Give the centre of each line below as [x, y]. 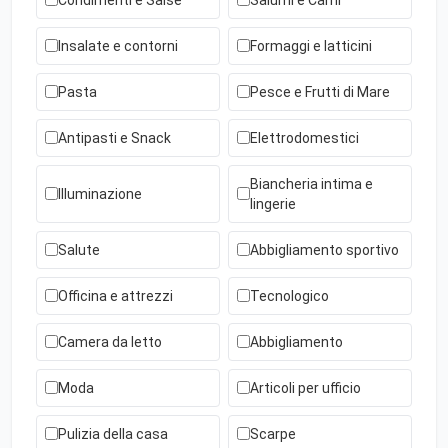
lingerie [273, 203]
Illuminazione [100, 193]
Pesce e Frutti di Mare [320, 91]
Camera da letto [110, 341]
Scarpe [273, 433]
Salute [79, 249]
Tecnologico [289, 295]
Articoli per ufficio [305, 387]
